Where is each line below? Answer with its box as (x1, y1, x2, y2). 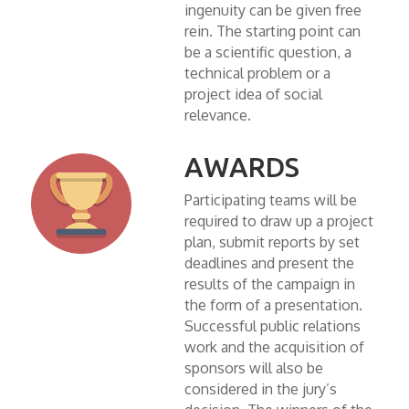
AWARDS (184, 151, 299, 183)
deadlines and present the (184, 253, 354, 272)
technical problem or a (184, 63, 330, 82)
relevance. (184, 105, 251, 124)
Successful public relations (184, 316, 361, 335)
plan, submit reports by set (184, 232, 360, 251)
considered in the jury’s (184, 379, 337, 398)
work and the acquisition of (184, 337, 364, 356)
